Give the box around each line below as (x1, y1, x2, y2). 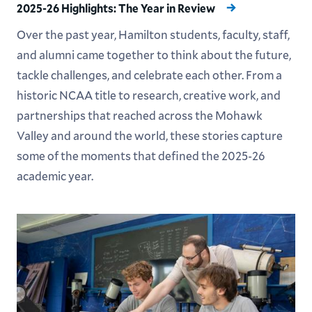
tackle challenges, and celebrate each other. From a (16, 66, 282, 83)
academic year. (16, 167, 93, 184)
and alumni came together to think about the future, (16, 46, 291, 63)
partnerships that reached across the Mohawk (16, 107, 263, 123)
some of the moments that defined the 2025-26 (16, 147, 265, 164)
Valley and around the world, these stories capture (16, 127, 283, 143)
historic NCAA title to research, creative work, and (16, 86, 281, 103)
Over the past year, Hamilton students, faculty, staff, (16, 26, 290, 42)
